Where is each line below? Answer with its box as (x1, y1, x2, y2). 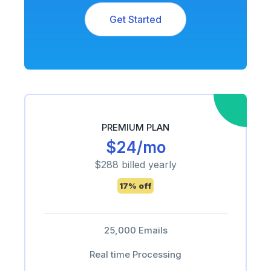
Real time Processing (90, 249, 181, 260)
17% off (119, 181, 152, 191)
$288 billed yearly (94, 158, 177, 171)
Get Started (109, 13, 162, 25)
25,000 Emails (103, 224, 168, 236)
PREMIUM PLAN (102, 122, 169, 133)
